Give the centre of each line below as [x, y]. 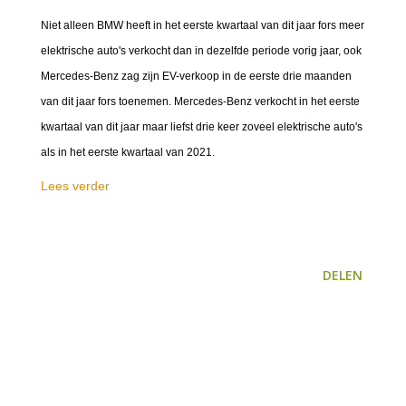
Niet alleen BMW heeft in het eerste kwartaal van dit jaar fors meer [203, 25]
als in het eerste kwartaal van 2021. [128, 152]
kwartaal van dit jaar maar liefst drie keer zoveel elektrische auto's [202, 127]
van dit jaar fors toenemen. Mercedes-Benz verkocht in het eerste [200, 101]
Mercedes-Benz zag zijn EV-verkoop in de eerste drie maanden [196, 76]
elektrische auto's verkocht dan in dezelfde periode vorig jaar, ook [201, 51]
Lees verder [75, 186]
